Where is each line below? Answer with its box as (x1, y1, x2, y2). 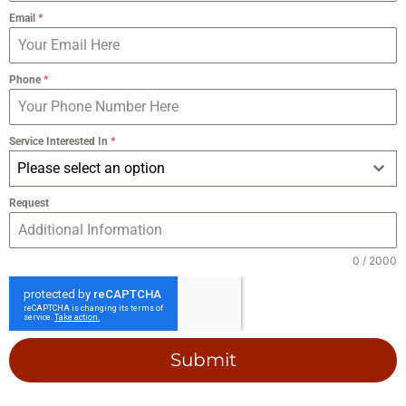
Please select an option (17, 159, 165, 177)
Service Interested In (9, 134, 111, 148)
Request (9, 196, 49, 209)
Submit (169, 348, 237, 371)
